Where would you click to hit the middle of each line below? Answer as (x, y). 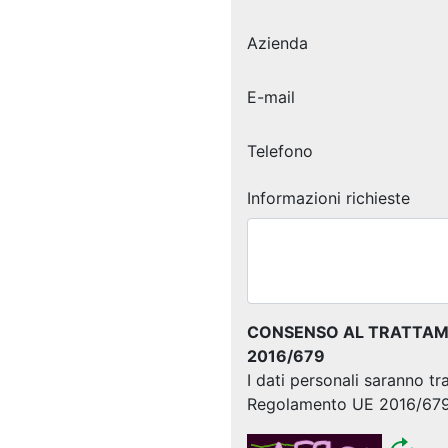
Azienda (277, 42)
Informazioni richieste (328, 197)
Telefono (280, 150)
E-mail (271, 96)
